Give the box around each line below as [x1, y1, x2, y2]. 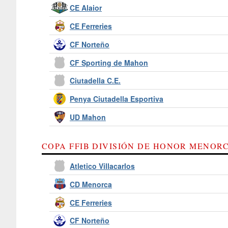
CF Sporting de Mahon [70, 57, 148, 68]
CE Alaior [70, 3, 102, 13]
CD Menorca [70, 179, 112, 189]
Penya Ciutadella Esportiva [70, 94, 163, 104]
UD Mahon [70, 111, 106, 122]
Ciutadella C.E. [70, 75, 121, 86]
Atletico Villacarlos [70, 160, 135, 171]
